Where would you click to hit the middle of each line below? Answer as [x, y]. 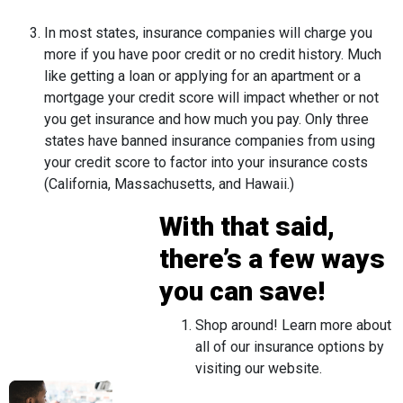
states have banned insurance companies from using [209, 140]
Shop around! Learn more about [293, 325]
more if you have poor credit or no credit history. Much [212, 54]
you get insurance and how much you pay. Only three [206, 119]
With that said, [246, 226]
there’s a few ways [272, 258]
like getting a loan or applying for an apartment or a [202, 76]
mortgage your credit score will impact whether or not [211, 97]
